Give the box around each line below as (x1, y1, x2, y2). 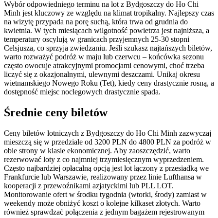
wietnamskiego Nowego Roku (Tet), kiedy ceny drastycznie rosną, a (4, 78, 214, 87)
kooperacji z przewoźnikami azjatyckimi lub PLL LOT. (4, 181, 174, 190)
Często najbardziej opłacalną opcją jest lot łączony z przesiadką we (4, 163, 209, 172)
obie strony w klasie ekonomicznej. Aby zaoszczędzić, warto (4, 146, 190, 155)
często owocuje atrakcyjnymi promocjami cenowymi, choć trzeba (4, 61, 204, 70)
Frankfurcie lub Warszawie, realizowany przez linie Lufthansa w (4, 172, 202, 181)
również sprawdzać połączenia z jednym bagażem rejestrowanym (4, 207, 204, 216)
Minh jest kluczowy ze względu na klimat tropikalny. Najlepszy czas (4, 8, 214, 17)
